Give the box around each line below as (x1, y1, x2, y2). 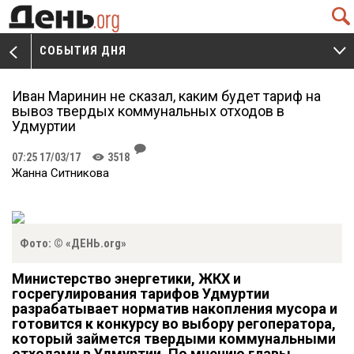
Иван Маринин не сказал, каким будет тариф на (12, 88, 321, 104)
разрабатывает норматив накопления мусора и (12, 300, 337, 318)
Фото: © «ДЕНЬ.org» (20, 236, 126, 251)
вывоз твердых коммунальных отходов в (12, 103, 284, 119)
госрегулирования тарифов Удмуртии (12, 285, 269, 303)
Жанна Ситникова (12, 166, 109, 180)
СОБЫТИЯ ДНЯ (40, 43, 126, 58)
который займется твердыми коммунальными (12, 330, 336, 348)
